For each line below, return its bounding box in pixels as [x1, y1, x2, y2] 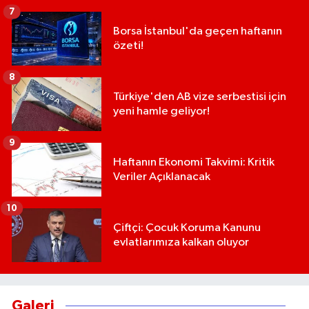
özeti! [113, 40, 143, 52]
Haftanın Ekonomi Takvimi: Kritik [113, 157, 275, 169]
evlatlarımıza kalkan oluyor [113, 237, 249, 249]
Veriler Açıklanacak [113, 171, 210, 183]
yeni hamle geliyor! [113, 106, 210, 118]
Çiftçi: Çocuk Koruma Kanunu [113, 222, 261, 235]
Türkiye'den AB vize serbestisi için [113, 91, 286, 103]
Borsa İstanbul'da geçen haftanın [113, 26, 282, 38]
